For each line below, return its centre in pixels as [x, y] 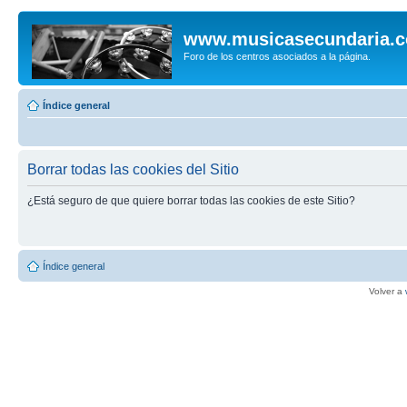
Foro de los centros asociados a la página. [277, 56]
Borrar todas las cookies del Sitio [133, 169]
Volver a [387, 291]
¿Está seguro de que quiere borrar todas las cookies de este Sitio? [191, 201]
